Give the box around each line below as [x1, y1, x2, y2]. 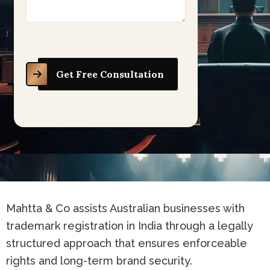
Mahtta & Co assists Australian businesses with [6, 202, 245, 215]
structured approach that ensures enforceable [6, 237, 247, 250]
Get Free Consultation [56, 68, 164, 80]
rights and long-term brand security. [6, 254, 192, 267]
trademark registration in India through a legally [6, 219, 253, 232]
